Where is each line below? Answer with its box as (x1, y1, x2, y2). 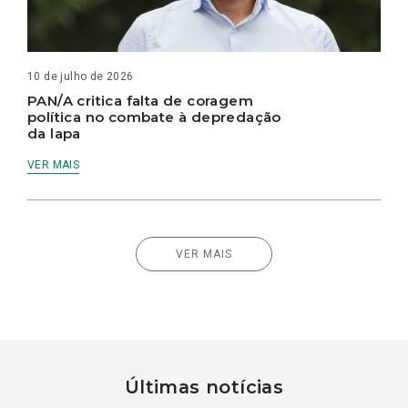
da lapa (27, 125, 81, 143)
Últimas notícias (124, 376, 284, 399)
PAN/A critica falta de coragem (27, 92, 253, 110)
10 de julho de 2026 (27, 70, 134, 84)
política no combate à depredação (27, 108, 281, 127)
